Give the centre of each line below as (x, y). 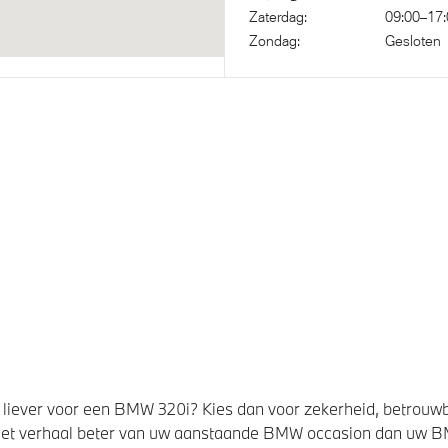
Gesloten (413, 40)
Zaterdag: (278, 16)
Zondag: (274, 40)
